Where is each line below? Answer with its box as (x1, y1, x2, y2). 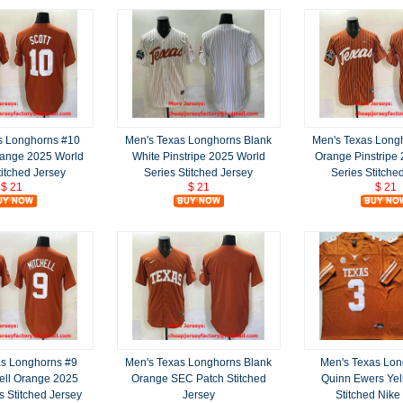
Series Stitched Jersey (144, 166, 253, 179)
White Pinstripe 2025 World (131, 149, 265, 163)
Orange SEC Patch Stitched (130, 372, 266, 385)
